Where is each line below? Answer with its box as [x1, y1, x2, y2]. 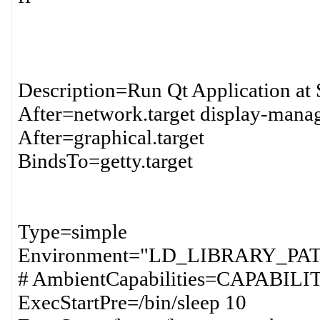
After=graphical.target [17, 126, 204, 149]
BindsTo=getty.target [17, 149, 193, 172]
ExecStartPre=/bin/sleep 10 [17, 291, 246, 314]
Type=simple [17, 220, 127, 243]
